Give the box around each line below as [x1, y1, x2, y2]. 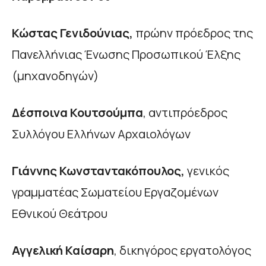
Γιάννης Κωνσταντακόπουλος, [12, 162, 185, 179]
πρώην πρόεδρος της [135, 24, 253, 41]
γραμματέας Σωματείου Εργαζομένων [12, 183, 218, 200]
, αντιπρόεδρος [143, 104, 227, 121]
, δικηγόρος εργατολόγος [114, 242, 251, 258]
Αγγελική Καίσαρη [12, 242, 114, 258]
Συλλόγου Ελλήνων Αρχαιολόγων [12, 125, 191, 142]
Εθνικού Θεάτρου [12, 205, 107, 221]
